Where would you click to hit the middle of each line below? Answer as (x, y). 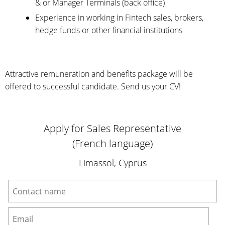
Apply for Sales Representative (113, 128)
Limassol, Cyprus (113, 163)
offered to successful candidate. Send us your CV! (93, 86)
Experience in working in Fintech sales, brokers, (119, 18)
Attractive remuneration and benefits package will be (99, 74)
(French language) (113, 143)
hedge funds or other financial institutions (109, 30)
